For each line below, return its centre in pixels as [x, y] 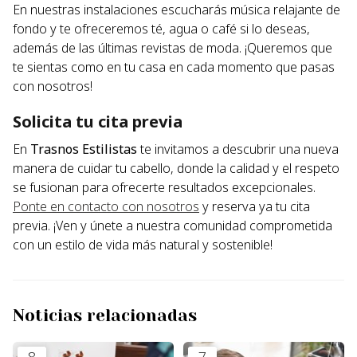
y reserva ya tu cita [255, 206]
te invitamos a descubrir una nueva [238, 149]
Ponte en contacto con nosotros [106, 206]
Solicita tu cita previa [100, 121]
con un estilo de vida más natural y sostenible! [143, 244]
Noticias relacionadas [105, 315]
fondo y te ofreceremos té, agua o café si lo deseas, [161, 28]
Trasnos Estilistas [84, 149]
